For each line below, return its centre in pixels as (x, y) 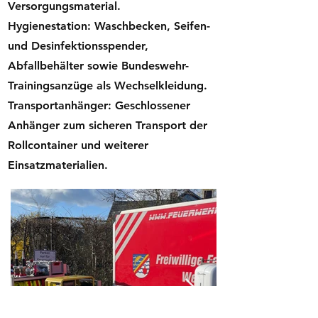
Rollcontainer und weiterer (78, 145)
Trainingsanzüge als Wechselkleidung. (108, 86)
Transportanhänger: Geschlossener (99, 105)
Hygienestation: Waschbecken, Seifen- (109, 26)
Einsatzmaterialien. (58, 165)
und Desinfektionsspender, (78, 46)
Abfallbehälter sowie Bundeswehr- (98, 66)
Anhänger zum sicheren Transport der (108, 125)
